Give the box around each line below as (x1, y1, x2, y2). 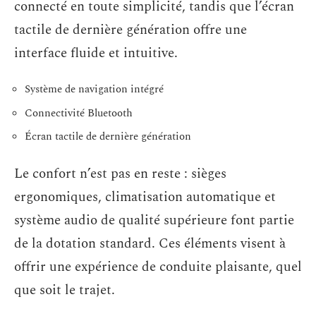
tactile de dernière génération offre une (14, 19, 247, 40)
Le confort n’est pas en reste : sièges (14, 163, 226, 184)
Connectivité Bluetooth (25, 104, 133, 121)
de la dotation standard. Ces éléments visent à (14, 233, 286, 254)
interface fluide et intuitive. (14, 42, 178, 63)
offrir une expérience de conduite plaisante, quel (14, 256, 302, 277)
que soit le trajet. (14, 279, 115, 300)
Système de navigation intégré (25, 81, 164, 97)
